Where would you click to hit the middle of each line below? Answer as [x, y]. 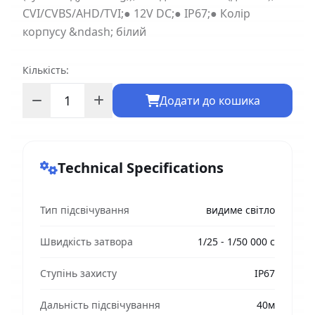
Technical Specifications [141, 167]
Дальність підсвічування [100, 304]
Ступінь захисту [78, 273]
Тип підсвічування [85, 210]
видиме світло [240, 210]
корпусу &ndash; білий [84, 31]
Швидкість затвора [86, 241]
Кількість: [46, 70]
